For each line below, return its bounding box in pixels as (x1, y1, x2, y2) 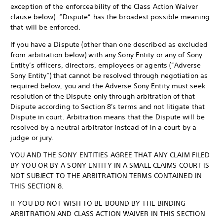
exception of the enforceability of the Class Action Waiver (10, 2, 198, 11)
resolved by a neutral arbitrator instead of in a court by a (10, 123, 196, 132)
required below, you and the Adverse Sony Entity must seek (10, 81, 205, 90)
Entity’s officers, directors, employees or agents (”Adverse (10, 61, 201, 70)
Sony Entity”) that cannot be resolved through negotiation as (10, 71, 208, 80)
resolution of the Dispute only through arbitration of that (10, 92, 195, 101)
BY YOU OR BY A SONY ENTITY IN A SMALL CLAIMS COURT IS (10, 161, 210, 170)
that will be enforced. (10, 23, 81, 32)
